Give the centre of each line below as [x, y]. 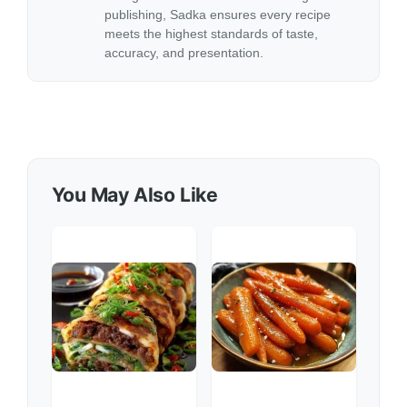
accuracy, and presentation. [184, 52]
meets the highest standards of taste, [212, 33]
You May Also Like [134, 195]
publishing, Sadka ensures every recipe [218, 14]
